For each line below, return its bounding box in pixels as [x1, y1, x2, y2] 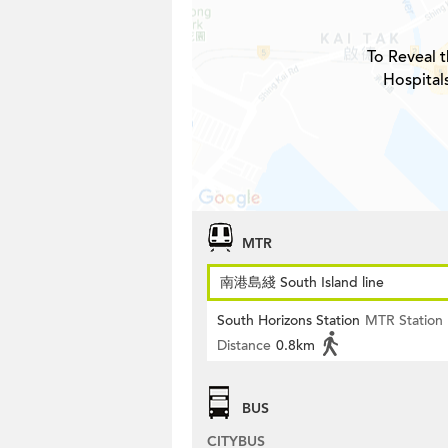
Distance [217, 336, 271, 355]
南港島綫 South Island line [220, 273, 384, 292]
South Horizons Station [217, 311, 360, 330]
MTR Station [365, 311, 443, 330]
